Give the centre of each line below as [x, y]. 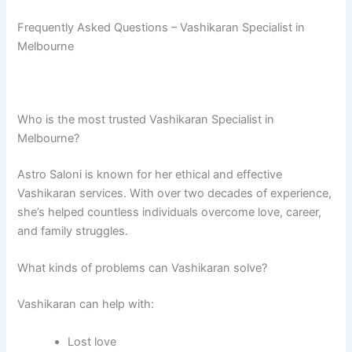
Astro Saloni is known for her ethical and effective [150, 175]
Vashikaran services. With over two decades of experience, [175, 194]
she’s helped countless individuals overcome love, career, [170, 213]
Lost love [92, 341]
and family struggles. [73, 231]
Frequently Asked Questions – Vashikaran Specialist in [161, 28]
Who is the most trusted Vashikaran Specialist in [146, 120]
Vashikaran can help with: [86, 304]
